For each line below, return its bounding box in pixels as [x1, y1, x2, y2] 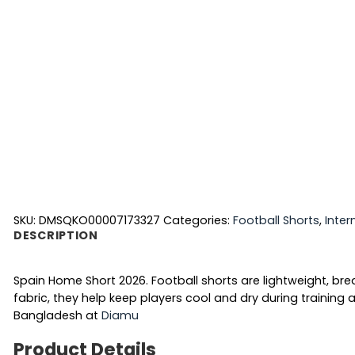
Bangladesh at [13, 307, 101, 323]
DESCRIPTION [13, 227, 98, 243]
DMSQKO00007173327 [39, 212, 160, 228]
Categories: [163, 212, 233, 228]
